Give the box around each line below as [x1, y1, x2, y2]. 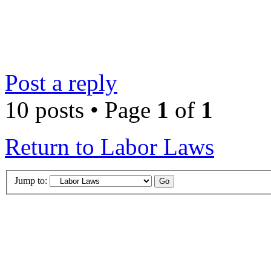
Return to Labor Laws [5, 134, 214, 160]
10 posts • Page [5, 97, 157, 123]
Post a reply [5, 70, 117, 96]
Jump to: [15, 175, 47, 186]
